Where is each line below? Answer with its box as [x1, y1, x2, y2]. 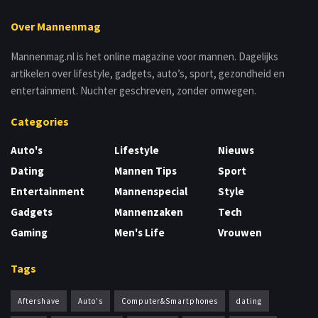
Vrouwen [218, 225, 262, 239]
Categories [11, 114, 69, 128]
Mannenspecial [114, 184, 187, 198]
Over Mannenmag [11, 18, 101, 33]
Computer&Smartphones [121, 295, 218, 306]
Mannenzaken [114, 204, 183, 219]
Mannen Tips [114, 163, 177, 177]
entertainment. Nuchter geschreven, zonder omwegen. [11, 83, 256, 97]
